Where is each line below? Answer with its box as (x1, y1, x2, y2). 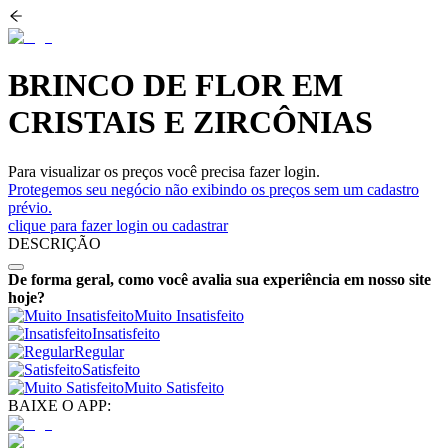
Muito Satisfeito (124, 378, 224, 396)
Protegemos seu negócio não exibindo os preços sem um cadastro (8, 180, 419, 198)
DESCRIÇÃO (8, 234, 101, 252)
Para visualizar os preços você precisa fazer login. (8, 162, 320, 180)
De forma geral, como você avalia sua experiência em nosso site (8, 270, 431, 288)
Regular (74, 342, 124, 360)
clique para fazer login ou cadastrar (8, 216, 228, 234)
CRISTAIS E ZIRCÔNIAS (8, 104, 373, 141)
